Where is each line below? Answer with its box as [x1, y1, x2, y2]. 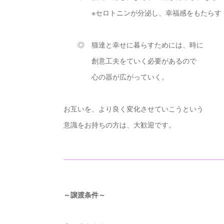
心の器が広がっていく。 [63, 71, 168, 81]
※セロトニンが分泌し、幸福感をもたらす [63, 7, 221, 17]
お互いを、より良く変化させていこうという [63, 103, 203, 113]
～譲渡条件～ [63, 189, 105, 199]
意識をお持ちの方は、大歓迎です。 [63, 119, 175, 129]
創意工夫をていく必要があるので [63, 55, 196, 65]
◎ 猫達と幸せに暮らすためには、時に [63, 39, 203, 49]
